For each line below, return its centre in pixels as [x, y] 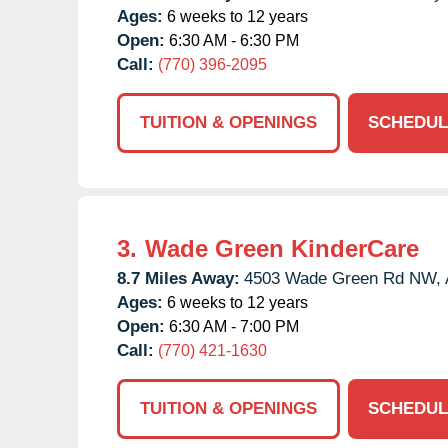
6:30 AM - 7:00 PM [232, 326]
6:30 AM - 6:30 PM [232, 40]
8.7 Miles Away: [178, 278]
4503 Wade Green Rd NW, [342, 278]
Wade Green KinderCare [282, 248]
